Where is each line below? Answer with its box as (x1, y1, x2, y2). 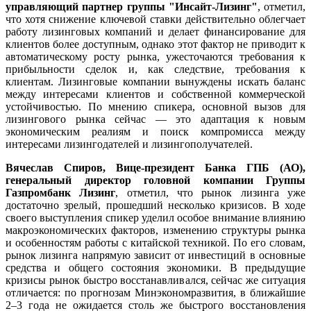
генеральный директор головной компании (6, 174, 266, 186)
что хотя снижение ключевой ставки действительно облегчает (6, 12, 305, 25)
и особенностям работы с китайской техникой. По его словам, (6, 236, 305, 249)
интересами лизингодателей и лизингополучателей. (6, 137, 253, 150)
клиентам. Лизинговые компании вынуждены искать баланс (6, 75, 305, 87)
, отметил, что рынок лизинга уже (115, 186, 306, 199)
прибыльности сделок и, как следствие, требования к (6, 62, 305, 75)
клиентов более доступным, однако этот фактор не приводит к (6, 37, 305, 50)
